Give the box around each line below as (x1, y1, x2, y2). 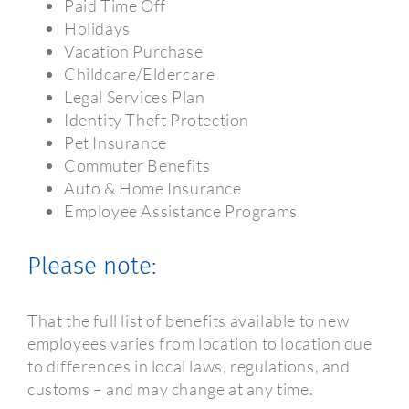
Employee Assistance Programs (64, 200, 298, 221)
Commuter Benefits (64, 154, 211, 175)
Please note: (27, 251, 156, 280)
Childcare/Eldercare (64, 63, 215, 84)
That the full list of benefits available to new (27, 310, 350, 331)
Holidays (64, 17, 131, 38)
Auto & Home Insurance (64, 177, 242, 198)
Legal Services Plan (64, 86, 205, 107)
